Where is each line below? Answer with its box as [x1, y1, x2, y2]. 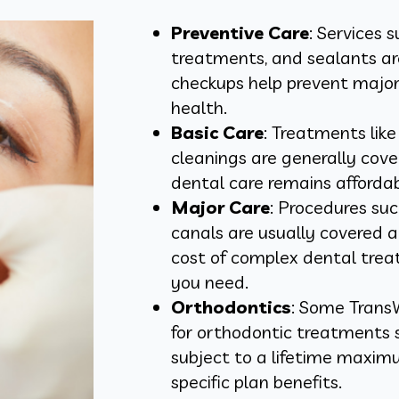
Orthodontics [170, 296, 291, 319]
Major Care [170, 196, 270, 219]
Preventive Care [170, 21, 309, 45]
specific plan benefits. [170, 370, 342, 394]
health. [170, 96, 227, 119]
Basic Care [170, 121, 264, 144]
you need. [170, 271, 248, 294]
